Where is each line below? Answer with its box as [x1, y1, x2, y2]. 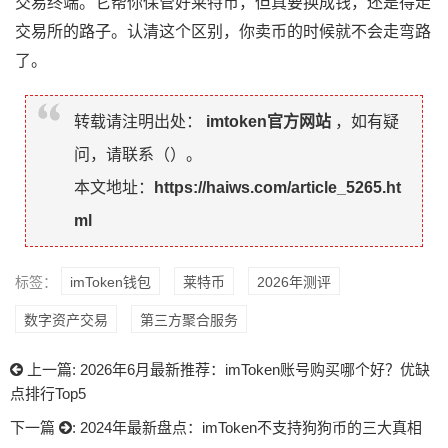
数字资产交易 [24, 311, 108, 328]
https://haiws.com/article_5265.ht [154, 178, 401, 196]
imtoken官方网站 [206, 112, 331, 130]
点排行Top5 [10, 384, 86, 402]
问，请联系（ [74, 145, 170, 163]
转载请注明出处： [74, 112, 202, 130]
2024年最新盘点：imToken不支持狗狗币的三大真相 [80, 418, 422, 436]
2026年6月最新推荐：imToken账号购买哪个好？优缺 [80, 360, 430, 378]
